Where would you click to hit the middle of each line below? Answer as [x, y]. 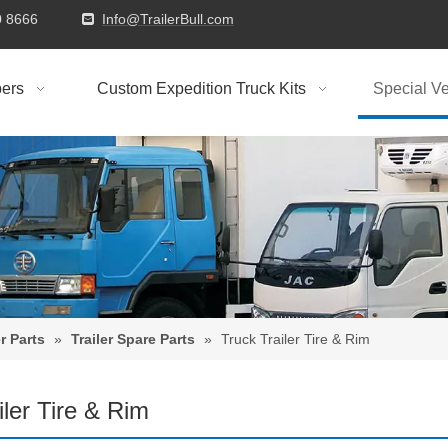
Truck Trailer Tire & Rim [295, 338]
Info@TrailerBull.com [168, 19]
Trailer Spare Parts [133, 338]
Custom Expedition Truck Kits [201, 88]
